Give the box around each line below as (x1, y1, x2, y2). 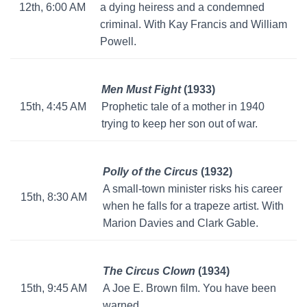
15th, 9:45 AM (21, 282, 87, 295)
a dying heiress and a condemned (100, 1, 265, 14)
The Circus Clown (103, 265, 198, 278)
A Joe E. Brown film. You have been (103, 282, 276, 295)
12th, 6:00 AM (19, 1, 86, 14)
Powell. (100, 36, 136, 48)
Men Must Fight (101, 84, 184, 96)
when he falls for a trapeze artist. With (103, 200, 284, 212)
